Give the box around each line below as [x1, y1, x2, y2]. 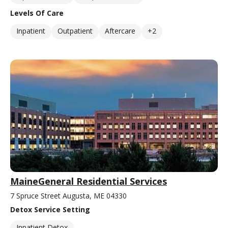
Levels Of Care [10, 8, 64, 18]
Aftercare [105, 25, 135, 36]
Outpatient [58, 25, 93, 36]
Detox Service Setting [10, 205, 90, 215]
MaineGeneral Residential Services [10, 175, 167, 188]
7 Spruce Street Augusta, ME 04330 [10, 191, 127, 201]
